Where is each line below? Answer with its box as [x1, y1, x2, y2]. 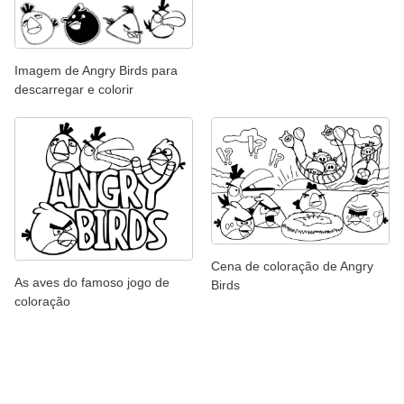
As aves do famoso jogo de [14, 275, 170, 290]
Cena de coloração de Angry [211, 258, 373, 273]
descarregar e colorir [14, 82, 133, 97]
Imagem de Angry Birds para [14, 63, 178, 78]
